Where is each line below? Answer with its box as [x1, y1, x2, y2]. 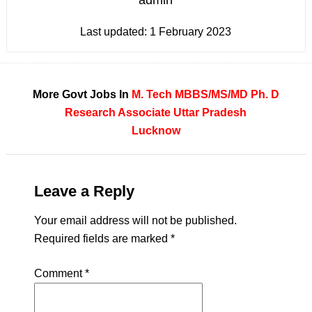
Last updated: [80, 26, 150, 38]
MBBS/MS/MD [174, 88, 248, 100]
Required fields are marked [33, 233, 171, 244]
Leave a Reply [33, 182, 134, 200]
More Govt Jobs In [32, 88, 132, 100]
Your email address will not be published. [33, 214, 237, 226]
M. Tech [131, 88, 172, 100]
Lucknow [131, 125, 180, 136]
